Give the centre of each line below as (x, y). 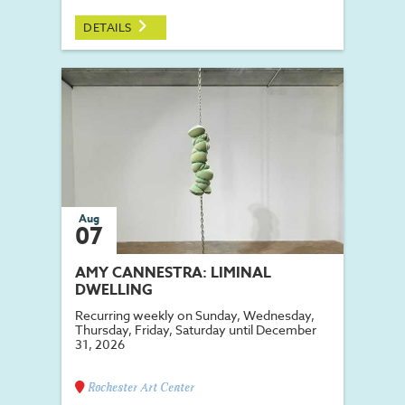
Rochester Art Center (140, 389)
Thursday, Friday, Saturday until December (196, 330)
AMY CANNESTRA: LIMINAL (173, 273)
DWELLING (114, 291)
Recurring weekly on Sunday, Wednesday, (195, 316)
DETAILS (109, 28)
